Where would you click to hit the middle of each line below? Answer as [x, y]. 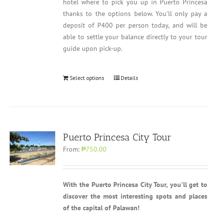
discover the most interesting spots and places [135, 196]
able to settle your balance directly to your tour [135, 37]
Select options [87, 78]
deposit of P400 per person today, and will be [135, 25]
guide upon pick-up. [93, 48]
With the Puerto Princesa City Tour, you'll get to [135, 185]
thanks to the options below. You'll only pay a [135, 14]
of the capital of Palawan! [101, 208]
